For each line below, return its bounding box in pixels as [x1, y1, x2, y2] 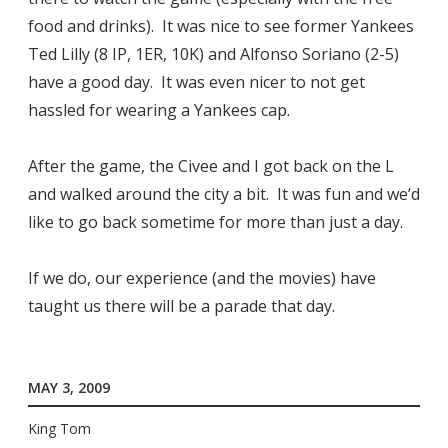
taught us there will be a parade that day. [28, 295, 335, 318]
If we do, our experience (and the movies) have [28, 267, 376, 290]
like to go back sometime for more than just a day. [28, 211, 403, 234]
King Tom [28, 418, 91, 438]
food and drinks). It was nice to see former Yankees [28, 15, 414, 38]
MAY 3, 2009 [28, 378, 110, 398]
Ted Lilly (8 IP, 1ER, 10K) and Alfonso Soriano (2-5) [28, 43, 399, 66]
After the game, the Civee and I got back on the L [28, 155, 394, 178]
